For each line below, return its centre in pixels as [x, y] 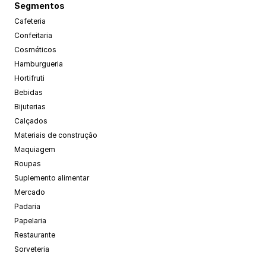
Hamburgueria [39, 64]
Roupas [28, 164]
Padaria [27, 206]
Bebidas [28, 92]
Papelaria [30, 221]
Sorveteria [32, 249]
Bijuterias [30, 107]
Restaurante [35, 235]
